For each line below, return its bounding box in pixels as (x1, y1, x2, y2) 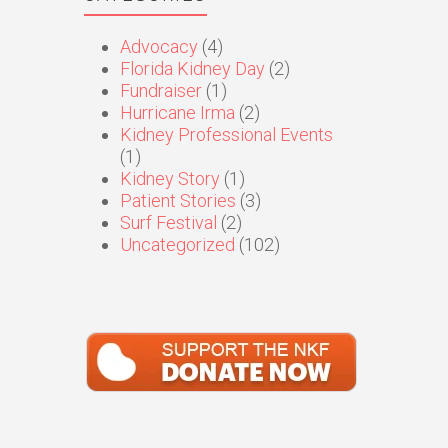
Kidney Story (119, 168, 220, 189)
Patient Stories (119, 190, 236, 211)
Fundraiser (119, 80, 202, 101)
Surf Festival (119, 212, 217, 233)
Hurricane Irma (119, 102, 235, 123)
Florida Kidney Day (119, 58, 265, 79)
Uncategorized (119, 234, 235, 255)
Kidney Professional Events (119, 124, 333, 145)
